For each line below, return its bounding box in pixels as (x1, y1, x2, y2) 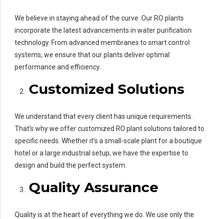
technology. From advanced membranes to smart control (15, 38, 190, 46)
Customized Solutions (29, 80, 184, 97)
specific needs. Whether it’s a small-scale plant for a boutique (15, 136, 202, 145)
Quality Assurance (29, 178, 158, 196)
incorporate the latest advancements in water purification (15, 26, 192, 34)
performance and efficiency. (15, 63, 101, 71)
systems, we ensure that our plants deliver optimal (15, 50, 170, 59)
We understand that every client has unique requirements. (15, 112, 193, 120)
